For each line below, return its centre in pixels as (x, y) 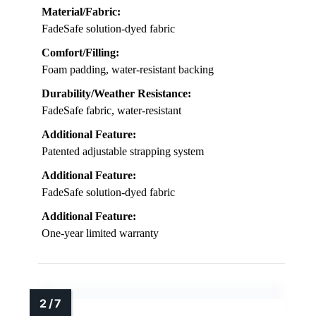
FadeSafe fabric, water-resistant (111, 110)
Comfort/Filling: (80, 52)
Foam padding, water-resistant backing (128, 69)
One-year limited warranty (100, 233)
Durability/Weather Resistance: (116, 93)
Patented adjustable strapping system (123, 151)
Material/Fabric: (81, 11)
